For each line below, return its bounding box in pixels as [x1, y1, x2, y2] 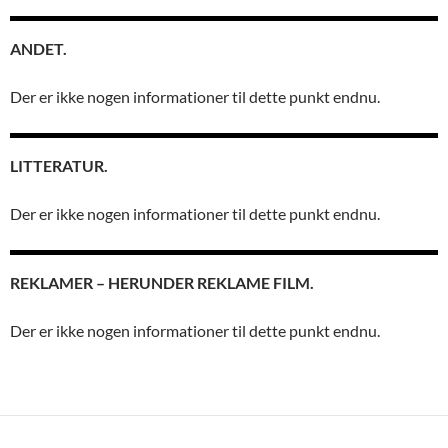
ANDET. [10, 39, 67, 58]
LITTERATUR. [10, 156, 108, 175]
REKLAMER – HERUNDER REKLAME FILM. [10, 273, 314, 292]
